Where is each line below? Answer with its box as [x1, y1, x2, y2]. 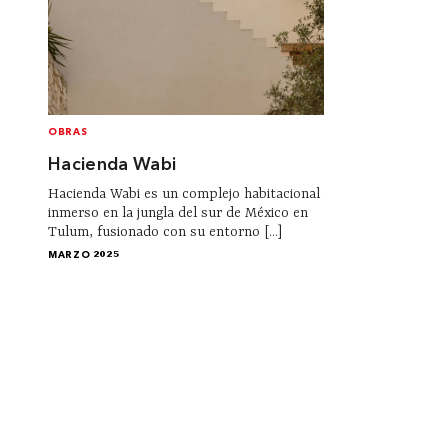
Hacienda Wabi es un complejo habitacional [48, 186, 320, 203]
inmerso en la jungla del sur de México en [48, 205, 308, 222]
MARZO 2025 [48, 251, 120, 261]
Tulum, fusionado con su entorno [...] [48, 224, 282, 241]
